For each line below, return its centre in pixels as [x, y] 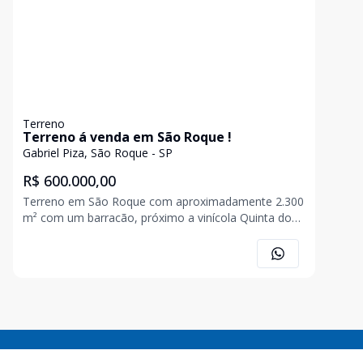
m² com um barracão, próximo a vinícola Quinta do [157, 218]
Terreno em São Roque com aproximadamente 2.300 [163, 201]
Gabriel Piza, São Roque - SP [98, 153]
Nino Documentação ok [86, 234]
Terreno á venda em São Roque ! [127, 137]
